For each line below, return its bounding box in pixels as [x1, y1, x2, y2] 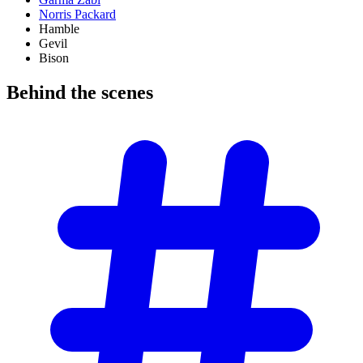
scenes [101, 82, 153, 104]
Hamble [39, 22, 79, 36]
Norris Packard [39, 7, 116, 22]
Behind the [6, 82, 101, 104]
